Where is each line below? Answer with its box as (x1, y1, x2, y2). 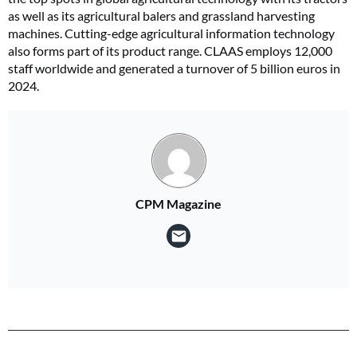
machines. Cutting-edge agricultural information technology (8, 25, 335, 41)
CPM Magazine (135, 196, 222, 212)
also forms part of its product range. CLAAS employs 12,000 (8, 43, 332, 59)
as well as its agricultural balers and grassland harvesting (8, 8, 315, 24)
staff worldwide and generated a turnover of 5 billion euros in (8, 61, 340, 76)
